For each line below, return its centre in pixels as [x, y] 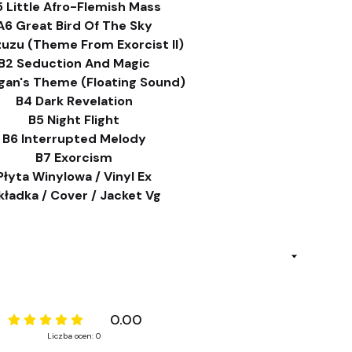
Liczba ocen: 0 [74, 336]
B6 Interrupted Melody [74, 139]
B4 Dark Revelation [74, 101]
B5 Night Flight [74, 120]
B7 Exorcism [74, 158]
